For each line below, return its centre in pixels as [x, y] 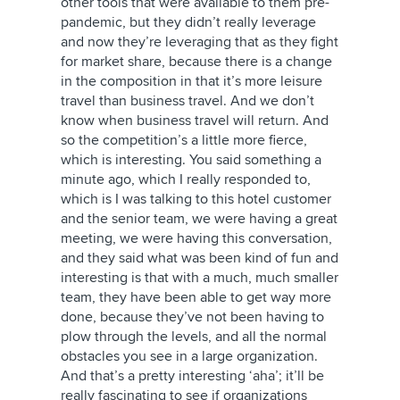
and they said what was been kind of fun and [200, 258]
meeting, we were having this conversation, [196, 238]
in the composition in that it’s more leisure [192, 81]
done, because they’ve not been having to [192, 317]
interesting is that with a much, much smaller [200, 278]
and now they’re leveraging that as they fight [200, 42]
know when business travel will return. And [195, 121]
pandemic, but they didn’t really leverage [188, 22]
